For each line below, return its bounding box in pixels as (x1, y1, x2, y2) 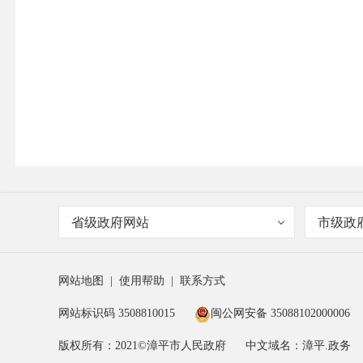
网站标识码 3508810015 (58, 306, 175, 319)
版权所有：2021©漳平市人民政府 (58, 339, 226, 352)
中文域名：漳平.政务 (246, 339, 351, 352)
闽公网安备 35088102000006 (211, 306, 350, 319)
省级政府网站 (71, 215, 149, 229)
